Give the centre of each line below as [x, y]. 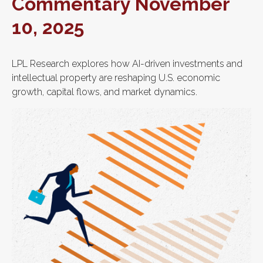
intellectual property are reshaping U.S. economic [116, 78]
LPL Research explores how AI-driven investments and [127, 64]
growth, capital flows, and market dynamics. [104, 92]
